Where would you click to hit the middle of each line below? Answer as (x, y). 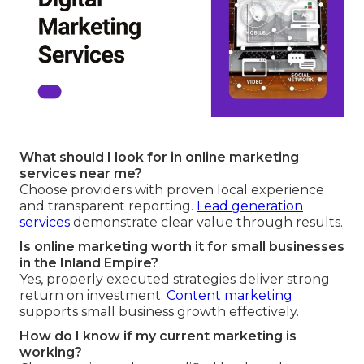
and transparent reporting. (108, 206)
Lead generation (250, 206)
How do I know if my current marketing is (158, 336)
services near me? (81, 174)
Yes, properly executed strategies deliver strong (175, 279)
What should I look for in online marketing (159, 158)
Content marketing (230, 296)
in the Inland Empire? (89, 263)
